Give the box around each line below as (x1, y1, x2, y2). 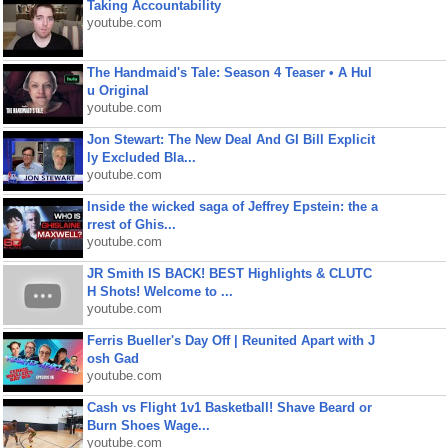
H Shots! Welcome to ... (86, 284, 233, 299)
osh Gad (86, 351, 139, 366)
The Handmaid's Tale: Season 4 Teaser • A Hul (86, 65, 372, 80)
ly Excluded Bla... (86, 150, 196, 165)
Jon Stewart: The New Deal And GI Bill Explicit (86, 132, 375, 147)
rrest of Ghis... (86, 217, 176, 232)
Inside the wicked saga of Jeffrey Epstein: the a (86, 199, 378, 214)
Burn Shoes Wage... (86, 418, 210, 433)
